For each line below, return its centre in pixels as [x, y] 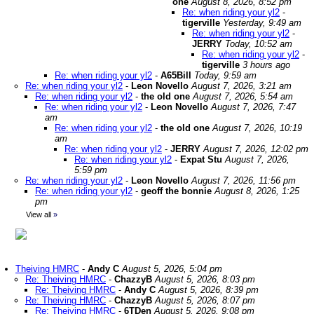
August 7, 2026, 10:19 [257, 128]
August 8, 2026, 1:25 [257, 191]
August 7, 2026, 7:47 [253, 107]
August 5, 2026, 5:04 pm [172, 269]
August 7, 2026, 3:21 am [241, 86]
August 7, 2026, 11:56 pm [244, 180]
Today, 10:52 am [259, 44]
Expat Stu [201, 159]
